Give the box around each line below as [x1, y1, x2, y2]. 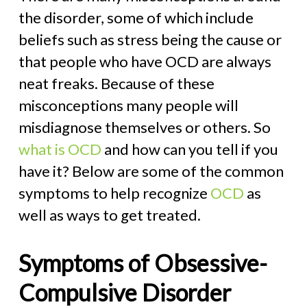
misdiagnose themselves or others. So [18, 118, 271, 136]
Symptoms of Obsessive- [18, 249, 267, 277]
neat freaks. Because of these [18, 74, 214, 93]
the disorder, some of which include [18, 8, 254, 27]
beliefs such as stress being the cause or [18, 30, 282, 49]
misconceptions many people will [18, 96, 238, 114]
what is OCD [18, 140, 101, 158]
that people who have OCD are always [18, 52, 271, 71]
